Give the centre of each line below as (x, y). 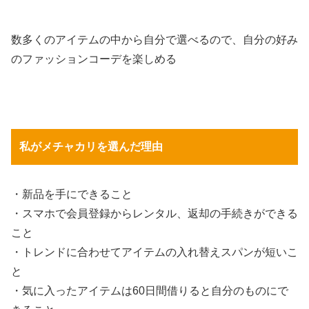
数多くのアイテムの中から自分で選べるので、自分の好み (154, 40)
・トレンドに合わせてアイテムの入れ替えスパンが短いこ (154, 252)
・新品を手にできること (72, 194)
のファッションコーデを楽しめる (94, 59)
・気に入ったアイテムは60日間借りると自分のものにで (150, 290)
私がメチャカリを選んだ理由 (91, 146)
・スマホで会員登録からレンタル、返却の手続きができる (154, 213)
